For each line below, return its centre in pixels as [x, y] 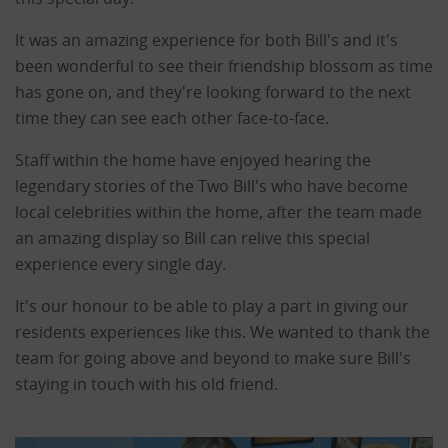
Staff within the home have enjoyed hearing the [193, 160]
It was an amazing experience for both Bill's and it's [206, 40]
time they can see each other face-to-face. [176, 118]
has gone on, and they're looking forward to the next [213, 92]
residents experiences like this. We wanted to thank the [222, 332]
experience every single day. [122, 264]
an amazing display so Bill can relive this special [192, 238]
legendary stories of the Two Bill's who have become [211, 186]
